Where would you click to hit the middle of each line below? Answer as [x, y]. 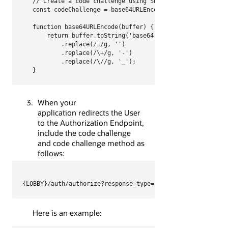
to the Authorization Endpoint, [91, 122]
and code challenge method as [91, 143]
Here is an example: [67, 213]
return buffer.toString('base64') [97, 36]
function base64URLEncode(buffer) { [93, 27]
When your [57, 102]
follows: [51, 153]
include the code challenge [84, 133]
